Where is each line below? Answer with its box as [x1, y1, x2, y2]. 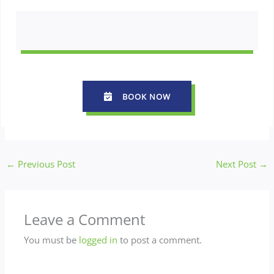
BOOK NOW [122, 91, 171, 102]
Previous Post [15, 157, 75, 170]
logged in [79, 234, 118, 246]
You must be [24, 234, 80, 246]
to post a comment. [117, 234, 202, 246]
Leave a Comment [24, 210, 146, 230]
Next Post [216, 157, 259, 170]
